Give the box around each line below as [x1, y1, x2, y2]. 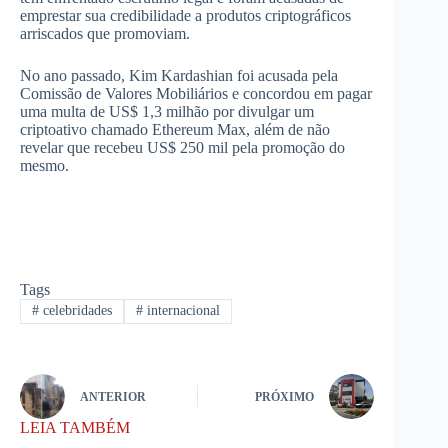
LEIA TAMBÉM [20, 418, 130, 436]
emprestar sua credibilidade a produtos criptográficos [20, 7, 351, 25]
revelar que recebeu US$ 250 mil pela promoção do [20, 139, 345, 157]
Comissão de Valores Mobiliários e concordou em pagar [20, 85, 372, 103]
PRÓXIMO [255, 390, 315, 405]
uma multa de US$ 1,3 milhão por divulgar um [20, 103, 314, 121]
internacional [142, 303, 220, 319]
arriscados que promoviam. [20, 25, 190, 43]
